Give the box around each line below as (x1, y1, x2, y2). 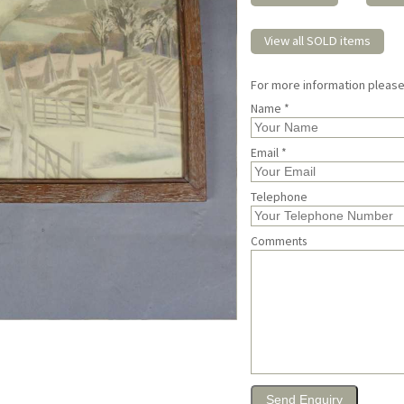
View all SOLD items (264, 32, 372, 49)
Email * (251, 145, 288, 161)
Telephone (251, 189, 308, 206)
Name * (251, 101, 290, 117)
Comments (251, 234, 308, 250)
